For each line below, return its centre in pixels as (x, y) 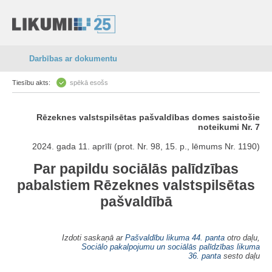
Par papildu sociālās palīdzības (136, 169)
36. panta (205, 256)
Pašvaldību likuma (157, 237)
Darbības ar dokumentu (73, 59)
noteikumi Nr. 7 (229, 127)
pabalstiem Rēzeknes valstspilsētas (136, 185)
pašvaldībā (136, 202)
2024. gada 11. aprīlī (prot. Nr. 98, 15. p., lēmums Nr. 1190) (146, 146)
